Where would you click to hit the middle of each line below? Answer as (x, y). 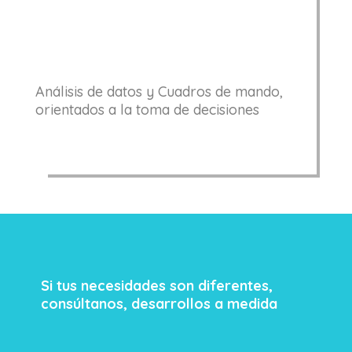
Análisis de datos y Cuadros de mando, (159, 91)
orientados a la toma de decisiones (147, 109)
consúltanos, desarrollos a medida (159, 303)
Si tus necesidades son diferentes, (156, 285)
